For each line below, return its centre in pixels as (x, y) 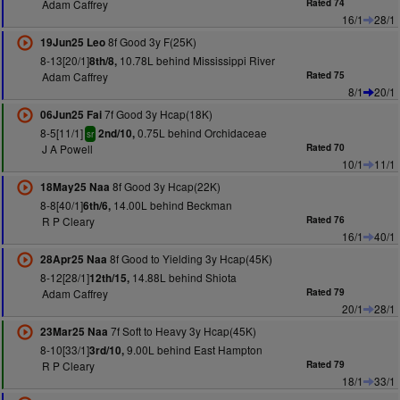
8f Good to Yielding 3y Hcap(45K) (189, 258)
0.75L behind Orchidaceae (200, 133)
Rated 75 (326, 75)
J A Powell (67, 149)
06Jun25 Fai (71, 115)
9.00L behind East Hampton (193, 350)
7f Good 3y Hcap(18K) (157, 114)
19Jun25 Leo (72, 42)
